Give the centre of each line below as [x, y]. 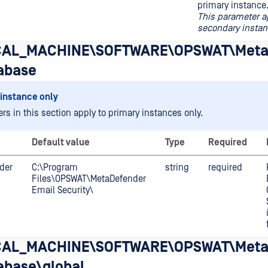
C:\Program [55, 167]
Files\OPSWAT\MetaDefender [89, 179]
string [177, 167]
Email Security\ [63, 190]
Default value [61, 142]
